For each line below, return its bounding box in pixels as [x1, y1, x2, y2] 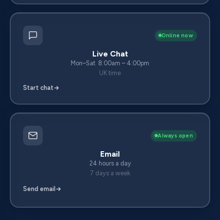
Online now [161, 32, 193, 39]
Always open [158, 132, 193, 139]
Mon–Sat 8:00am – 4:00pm [71, 59, 149, 67]
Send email [23, 185, 56, 193]
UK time [99, 69, 121, 77]
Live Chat [92, 49, 128, 59]
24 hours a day [89, 160, 131, 167]
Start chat [23, 84, 54, 92]
